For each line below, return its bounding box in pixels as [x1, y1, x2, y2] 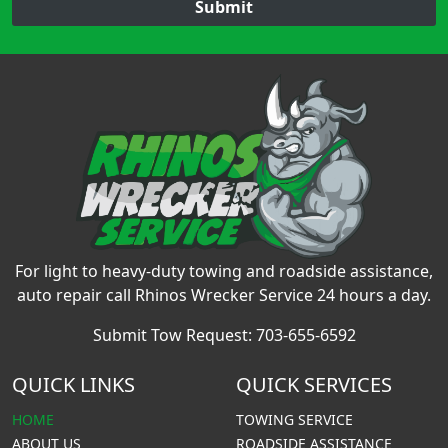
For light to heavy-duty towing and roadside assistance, [15, 259, 433, 282]
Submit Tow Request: [92, 323, 256, 346]
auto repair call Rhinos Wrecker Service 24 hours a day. [17, 283, 431, 306]
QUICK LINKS [12, 370, 135, 398]
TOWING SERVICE [236, 409, 353, 429]
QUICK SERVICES [236, 370, 392, 398]
